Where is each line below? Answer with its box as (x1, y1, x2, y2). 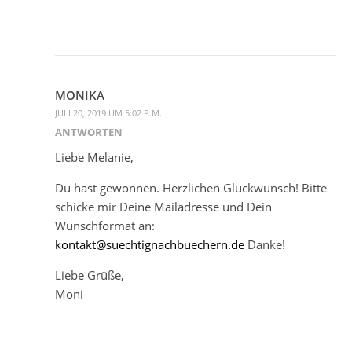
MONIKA (55, 86, 104, 103)
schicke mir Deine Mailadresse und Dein (55, 198, 272, 214)
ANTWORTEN (55, 124, 123, 139)
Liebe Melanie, (55, 148, 134, 165)
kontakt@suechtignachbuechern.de (55, 236, 244, 252)
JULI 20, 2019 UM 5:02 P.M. (55, 106, 162, 119)
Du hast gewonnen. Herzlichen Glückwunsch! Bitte (55, 179, 327, 196)
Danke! (244, 236, 285, 252)
